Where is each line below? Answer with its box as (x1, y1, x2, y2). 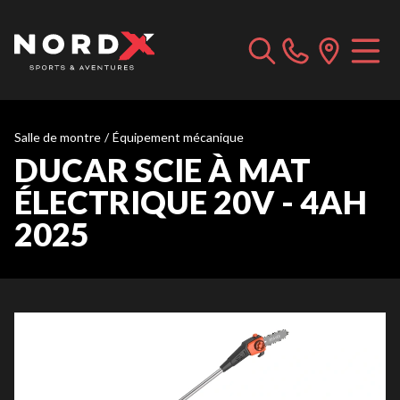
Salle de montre (14, 129, 101, 145)
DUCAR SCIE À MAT (14, 150, 311, 189)
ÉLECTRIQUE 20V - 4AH (14, 182, 367, 221)
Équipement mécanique (112, 129, 244, 145)
